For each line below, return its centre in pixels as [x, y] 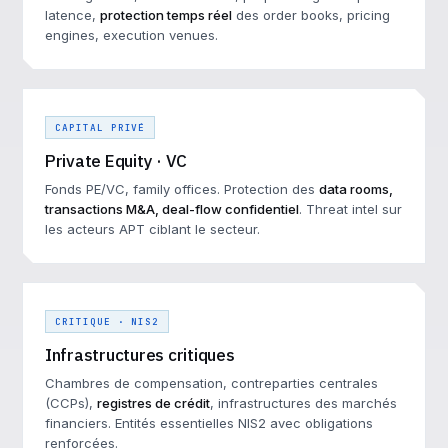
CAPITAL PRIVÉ [100, 127]
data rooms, [356, 189]
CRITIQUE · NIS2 [107, 321]
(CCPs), [71, 403]
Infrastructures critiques [140, 355]
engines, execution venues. [131, 35]
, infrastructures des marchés [303, 403]
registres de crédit [153, 403]
